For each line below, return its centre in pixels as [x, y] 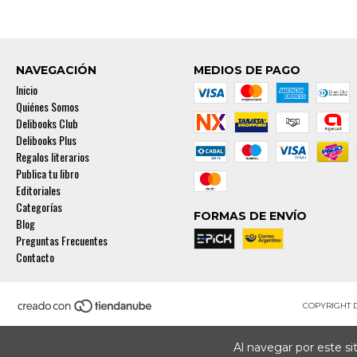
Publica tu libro [47, 174]
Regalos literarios [53, 157]
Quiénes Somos [47, 107]
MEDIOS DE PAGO [247, 71]
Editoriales [38, 190]
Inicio [27, 90]
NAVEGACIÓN [56, 71]
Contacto [35, 257]
